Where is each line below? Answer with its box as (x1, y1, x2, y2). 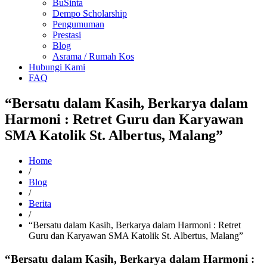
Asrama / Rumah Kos (52, 51, 134, 61)
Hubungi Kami (29, 62, 85, 72)
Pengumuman (52, 19, 104, 29)
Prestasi (52, 30, 81, 40)
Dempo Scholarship (52, 8, 127, 18)
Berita (29, 198, 51, 209)
